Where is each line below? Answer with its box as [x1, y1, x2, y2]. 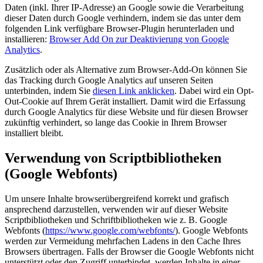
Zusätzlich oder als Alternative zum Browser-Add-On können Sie [5, 64, 247, 75]
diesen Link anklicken [93, 85, 174, 96]
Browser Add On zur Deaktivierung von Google [49, 33, 229, 44]
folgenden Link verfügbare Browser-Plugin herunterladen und [5, 23, 234, 33]
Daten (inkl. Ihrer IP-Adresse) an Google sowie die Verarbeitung [5, 2, 244, 12]
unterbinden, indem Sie [5, 85, 93, 96]
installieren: [5, 33, 49, 44]
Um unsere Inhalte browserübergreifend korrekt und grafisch [5, 193, 229, 204]
